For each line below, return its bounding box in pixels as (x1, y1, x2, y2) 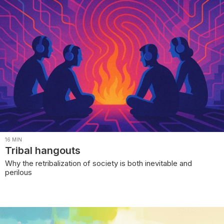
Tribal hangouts (5, 144, 80, 156)
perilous (5, 167, 32, 177)
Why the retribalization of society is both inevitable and (5, 158, 192, 168)
